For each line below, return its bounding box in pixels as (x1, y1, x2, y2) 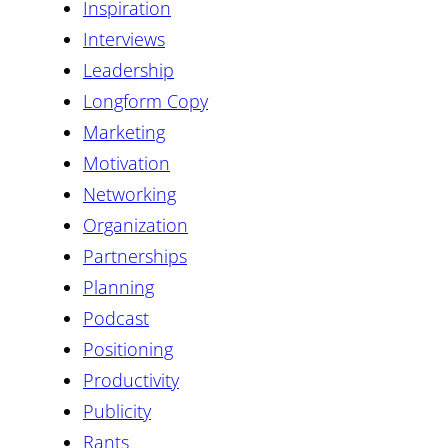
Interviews (83, 26, 165, 51)
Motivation (83, 150, 170, 175)
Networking (83, 181, 176, 206)
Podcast (83, 305, 149, 330)
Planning (83, 274, 154, 299)
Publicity (83, 398, 151, 423)
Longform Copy (83, 88, 208, 113)
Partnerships (83, 243, 187, 268)
